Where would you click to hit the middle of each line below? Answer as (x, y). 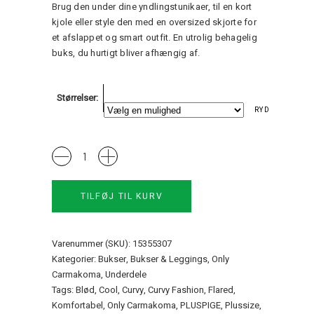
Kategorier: (75, 259)
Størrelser (76, 98)
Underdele (126, 275)
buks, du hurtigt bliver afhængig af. (126, 53)
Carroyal (68, 153)
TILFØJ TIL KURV (122, 197)
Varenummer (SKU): (92, 244)
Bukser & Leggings (169, 259)
